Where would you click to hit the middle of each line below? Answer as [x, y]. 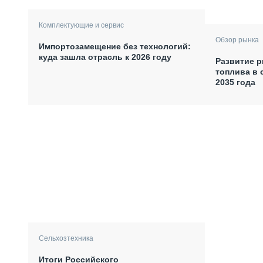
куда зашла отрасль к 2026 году [105, 57]
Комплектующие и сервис [81, 25]
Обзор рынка [237, 40]
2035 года [235, 82]
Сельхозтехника [66, 238]
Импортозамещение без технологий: [115, 46]
